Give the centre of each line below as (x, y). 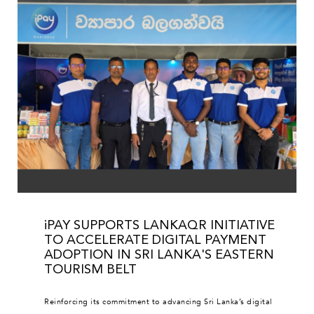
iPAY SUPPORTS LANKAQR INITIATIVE (159, 226)
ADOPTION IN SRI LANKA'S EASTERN (159, 255)
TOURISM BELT (90, 270)
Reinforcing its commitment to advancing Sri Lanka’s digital (158, 302)
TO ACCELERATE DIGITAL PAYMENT (155, 240)
